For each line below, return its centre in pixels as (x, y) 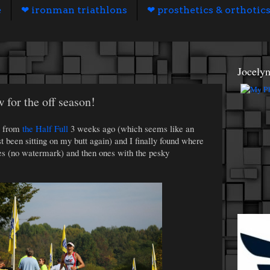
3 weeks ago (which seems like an (131, 128)
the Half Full (44, 128)
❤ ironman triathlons (74, 10)
